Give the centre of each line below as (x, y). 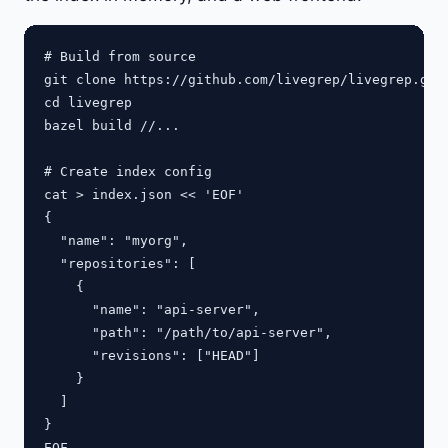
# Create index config (128, 171)
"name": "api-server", (152, 309)
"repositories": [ (120, 263)
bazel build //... (112, 125)
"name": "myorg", (116, 240)
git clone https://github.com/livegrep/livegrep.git (244, 79)
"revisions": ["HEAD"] (152, 355)
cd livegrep (88, 102)
